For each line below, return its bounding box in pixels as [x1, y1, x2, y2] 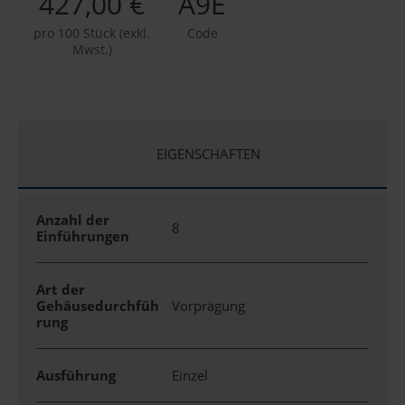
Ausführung [36, 365, 116, 384]
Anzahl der [36, 210, 109, 229]
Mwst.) [71, 40, 112, 58]
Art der [36, 279, 85, 298]
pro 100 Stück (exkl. [33, 24, 151, 42]
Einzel [172, 365, 212, 384]
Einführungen [36, 226, 129, 245]
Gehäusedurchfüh [36, 296, 159, 315]
